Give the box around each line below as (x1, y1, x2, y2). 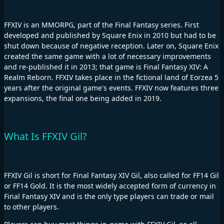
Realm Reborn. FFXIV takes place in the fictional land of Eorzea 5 (4, 72, 218, 82)
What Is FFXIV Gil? (4, 129, 87, 143)
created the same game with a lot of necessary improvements (4, 51, 211, 61)
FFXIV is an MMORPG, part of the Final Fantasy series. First (4, 19, 199, 29)
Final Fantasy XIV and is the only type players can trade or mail (4, 191, 214, 201)
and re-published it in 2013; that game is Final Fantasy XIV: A (4, 61, 208, 71)
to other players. (4, 201, 59, 211)
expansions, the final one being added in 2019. (4, 93, 161, 103)
